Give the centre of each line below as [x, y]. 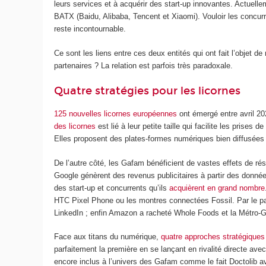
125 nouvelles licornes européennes [116, 114]
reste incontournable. [90, 29]
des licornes [75, 126]
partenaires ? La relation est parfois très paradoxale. [144, 65]
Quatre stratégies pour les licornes [148, 91]
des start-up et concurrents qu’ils [112, 188]
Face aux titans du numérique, [108, 237]
